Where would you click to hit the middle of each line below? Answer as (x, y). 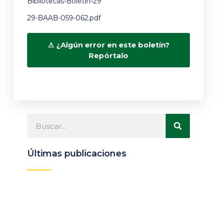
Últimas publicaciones (77, 154)
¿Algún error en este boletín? (113, 45)
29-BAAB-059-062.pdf (64, 18)
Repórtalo (108, 56)
